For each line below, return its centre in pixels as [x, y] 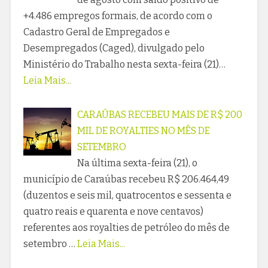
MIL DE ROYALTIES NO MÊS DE [143, 131]
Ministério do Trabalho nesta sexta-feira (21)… [124, 65]
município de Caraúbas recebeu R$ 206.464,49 [126, 179]
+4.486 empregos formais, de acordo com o [118, 16]
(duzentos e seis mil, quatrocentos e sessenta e [127, 196]
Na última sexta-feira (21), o [137, 163]
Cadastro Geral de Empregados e [96, 32]
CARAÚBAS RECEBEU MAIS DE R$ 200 [159, 115]
